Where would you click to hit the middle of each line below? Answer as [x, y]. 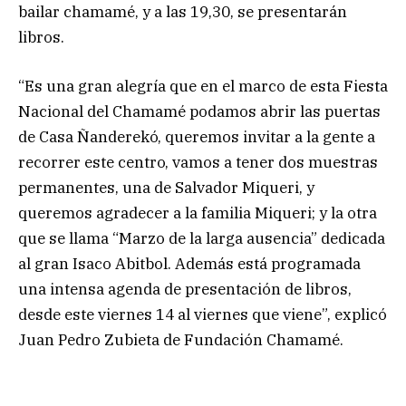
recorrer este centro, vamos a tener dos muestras [198, 162]
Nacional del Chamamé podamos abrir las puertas [199, 111]
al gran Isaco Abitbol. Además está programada [189, 263]
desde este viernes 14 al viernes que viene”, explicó [203, 314]
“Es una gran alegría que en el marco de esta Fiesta [203, 86]
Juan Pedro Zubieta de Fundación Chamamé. [181, 339]
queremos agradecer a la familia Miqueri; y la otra [198, 213]
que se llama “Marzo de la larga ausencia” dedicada [202, 238]
